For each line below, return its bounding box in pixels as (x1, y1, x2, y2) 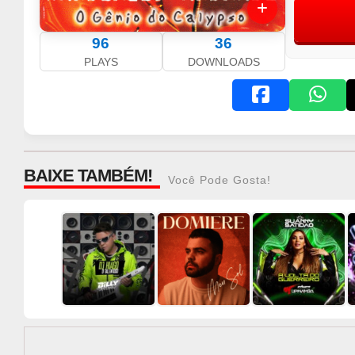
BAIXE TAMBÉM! (24, 165, 152, 185)
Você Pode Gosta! (168, 173, 271, 186)
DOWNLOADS (187, 55, 260, 68)
